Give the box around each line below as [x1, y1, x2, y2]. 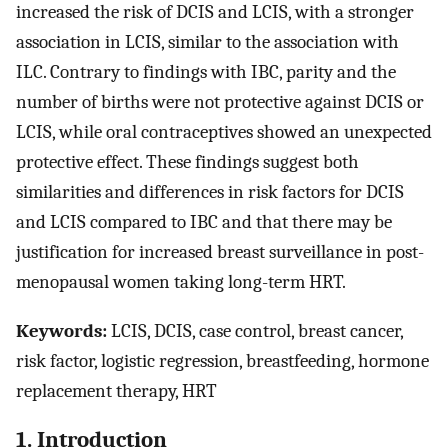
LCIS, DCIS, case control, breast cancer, [107, 320, 403, 343]
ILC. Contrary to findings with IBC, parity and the [16, 61, 396, 84]
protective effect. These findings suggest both [16, 151, 359, 174]
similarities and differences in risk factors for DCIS [16, 181, 404, 204]
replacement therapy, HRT [16, 380, 217, 403]
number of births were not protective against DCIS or [16, 91, 424, 114]
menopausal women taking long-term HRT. [16, 271, 346, 294]
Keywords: [16, 320, 107, 343]
